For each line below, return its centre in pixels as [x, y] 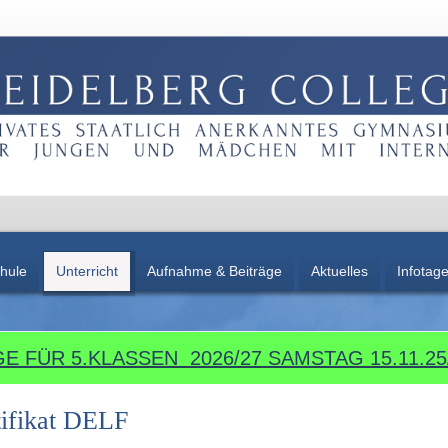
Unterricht [86, 270]
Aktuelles [339, 270]
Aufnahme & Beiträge [214, 270]
